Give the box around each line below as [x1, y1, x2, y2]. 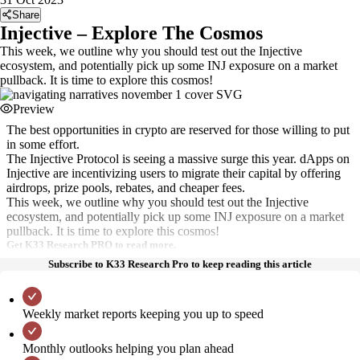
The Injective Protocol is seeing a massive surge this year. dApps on [6, 152, 350, 166]
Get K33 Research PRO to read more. [6, 239, 176, 251]
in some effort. [6, 137, 80, 151]
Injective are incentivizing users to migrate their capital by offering [6, 166, 341, 180]
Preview [13, 102, 55, 116]
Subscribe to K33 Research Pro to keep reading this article [48, 258, 312, 270]
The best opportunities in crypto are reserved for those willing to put [6, 123, 350, 137]
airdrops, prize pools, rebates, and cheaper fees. [6, 181, 245, 194]
